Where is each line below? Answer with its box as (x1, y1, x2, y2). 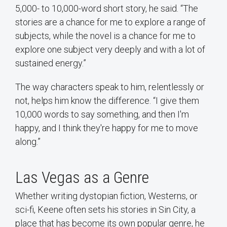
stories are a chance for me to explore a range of (15, 16, 206, 27)
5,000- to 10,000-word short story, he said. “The (15, 3, 198, 14)
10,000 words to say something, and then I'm (15, 108, 189, 120)
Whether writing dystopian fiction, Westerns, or (15, 190, 198, 201)
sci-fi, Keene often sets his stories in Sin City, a (15, 204, 196, 215)
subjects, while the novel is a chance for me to (15, 30, 196, 41)
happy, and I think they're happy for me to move (15, 122, 198, 133)
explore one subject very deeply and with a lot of (15, 44, 205, 55)
